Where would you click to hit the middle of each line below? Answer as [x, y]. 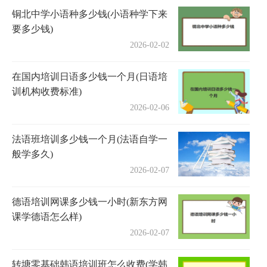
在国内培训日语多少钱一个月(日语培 [90, 76]
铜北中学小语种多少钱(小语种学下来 [90, 14]
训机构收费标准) [47, 91]
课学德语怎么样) [47, 216]
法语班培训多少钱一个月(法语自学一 [90, 139]
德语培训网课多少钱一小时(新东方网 [90, 201]
